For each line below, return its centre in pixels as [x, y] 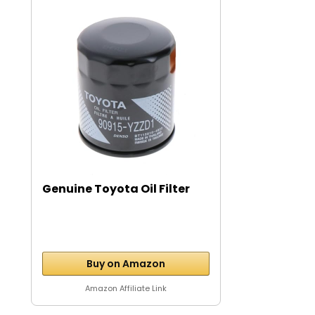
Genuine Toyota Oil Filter [116, 189]
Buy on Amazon [126, 264]
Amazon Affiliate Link [126, 288]
